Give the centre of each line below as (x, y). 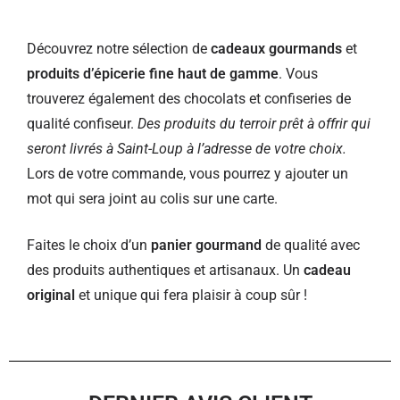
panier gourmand (206, 245)
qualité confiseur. (82, 124)
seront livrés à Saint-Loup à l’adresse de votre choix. (187, 149)
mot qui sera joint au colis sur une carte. (152, 199)
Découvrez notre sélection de (119, 49)
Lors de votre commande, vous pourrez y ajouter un (187, 174)
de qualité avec (311, 245)
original (51, 295)
